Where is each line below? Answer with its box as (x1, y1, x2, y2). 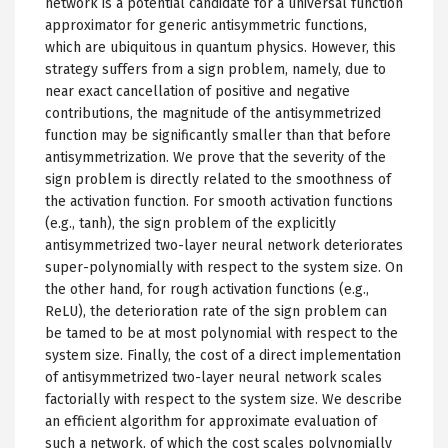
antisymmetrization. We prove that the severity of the (45, 149, 386, 166)
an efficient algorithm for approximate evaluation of (45, 413, 377, 430)
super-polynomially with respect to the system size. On (45, 259, 403, 276)
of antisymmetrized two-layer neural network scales (45, 369, 382, 386)
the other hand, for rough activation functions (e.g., (45, 281, 369, 298)
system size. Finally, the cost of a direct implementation (45, 347, 401, 364)
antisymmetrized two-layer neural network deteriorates (45, 237, 403, 254)
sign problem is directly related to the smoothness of (45, 171, 391, 188)
